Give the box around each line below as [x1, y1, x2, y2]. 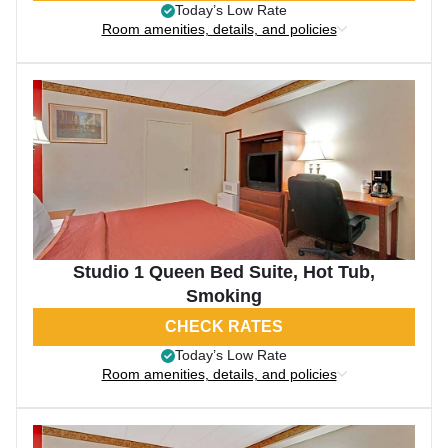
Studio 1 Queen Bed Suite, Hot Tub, [73, 262, 375, 282]
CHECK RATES [165, 318, 283, 335]
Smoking [186, 286, 262, 306]
